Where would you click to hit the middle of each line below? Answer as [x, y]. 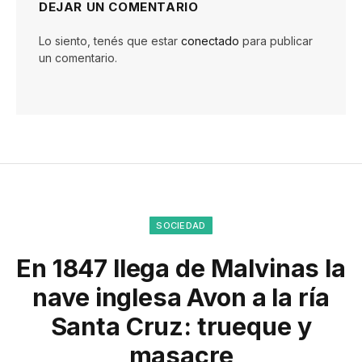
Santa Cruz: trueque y [181, 326]
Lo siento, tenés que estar [110, 40]
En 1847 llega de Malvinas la [181, 268]
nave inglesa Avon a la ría [181, 297]
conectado [210, 40]
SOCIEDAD [181, 225]
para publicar [276, 40]
